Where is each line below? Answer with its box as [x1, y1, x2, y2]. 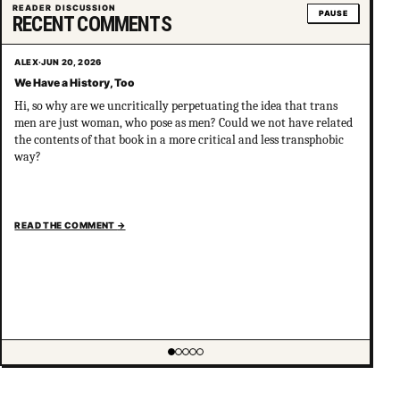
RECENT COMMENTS [12, 11, 171, 37]
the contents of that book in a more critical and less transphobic [14, 132, 345, 148]
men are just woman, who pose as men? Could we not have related [14, 115, 354, 131]
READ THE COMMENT [14, 220, 118, 231]
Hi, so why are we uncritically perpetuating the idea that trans [14, 98, 338, 114]
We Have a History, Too [14, 76, 136, 90]
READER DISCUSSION [12, 2, 116, 12]
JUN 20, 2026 [41, 56, 102, 67]
